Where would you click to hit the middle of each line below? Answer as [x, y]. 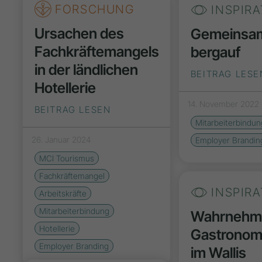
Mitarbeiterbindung [74, 211]
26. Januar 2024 [61, 139]
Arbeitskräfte [63, 193]
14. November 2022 [223, 104]
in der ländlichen [86, 69]
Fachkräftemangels [96, 51]
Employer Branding [74, 246]
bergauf [215, 52]
